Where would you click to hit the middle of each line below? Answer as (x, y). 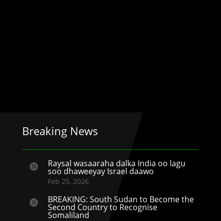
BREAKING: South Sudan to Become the (121, 199)
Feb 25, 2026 (68, 181)
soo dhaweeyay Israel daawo (101, 171)
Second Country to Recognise (102, 207)
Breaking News (60, 130)
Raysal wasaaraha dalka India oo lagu (116, 163)
